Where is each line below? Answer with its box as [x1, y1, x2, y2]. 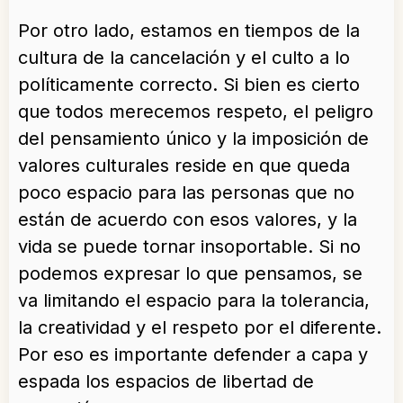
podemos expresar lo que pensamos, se [18, 263, 363, 284]
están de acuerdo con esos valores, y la [18, 209, 357, 230]
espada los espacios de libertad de [18, 371, 314, 392]
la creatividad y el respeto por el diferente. [18, 317, 381, 338]
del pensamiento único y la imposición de [18, 128, 369, 149]
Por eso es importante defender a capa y [18, 344, 368, 365]
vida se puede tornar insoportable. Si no [18, 236, 361, 257]
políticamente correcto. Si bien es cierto [18, 74, 360, 95]
